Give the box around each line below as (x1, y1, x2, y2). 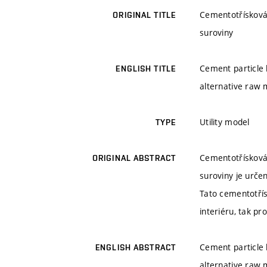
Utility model (200, 116, 250, 128)
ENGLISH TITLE (116, 64, 176, 74)
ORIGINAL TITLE (113, 10, 176, 20)
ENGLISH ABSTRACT (95, 243, 176, 253)
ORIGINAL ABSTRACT (92, 153, 176, 163)
